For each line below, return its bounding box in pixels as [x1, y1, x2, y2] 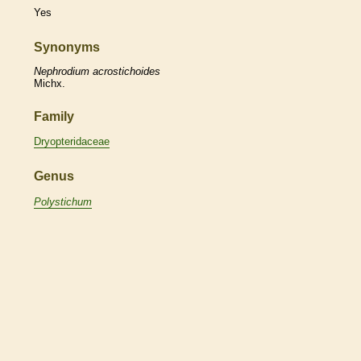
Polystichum [34, 195, 92, 208]
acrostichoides [93, 64, 160, 77]
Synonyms [34, 40, 100, 55]
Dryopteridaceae [34, 135, 110, 148]
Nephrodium [34, 64, 89, 77]
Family [34, 109, 74, 123]
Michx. [34, 77, 65, 89]
